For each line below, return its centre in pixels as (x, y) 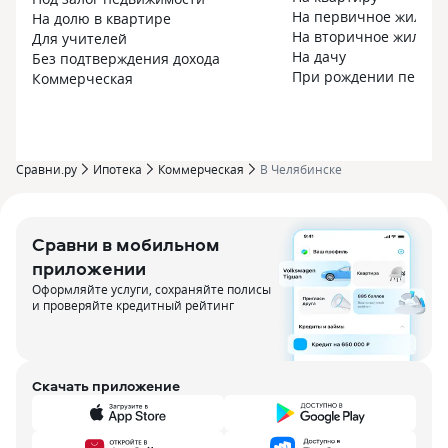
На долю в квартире (101, 18)
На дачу (319, 56)
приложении (89, 268)
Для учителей (79, 38)
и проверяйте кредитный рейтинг (133, 305)
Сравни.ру (46, 169)
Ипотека (117, 169)
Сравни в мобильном (126, 244)
